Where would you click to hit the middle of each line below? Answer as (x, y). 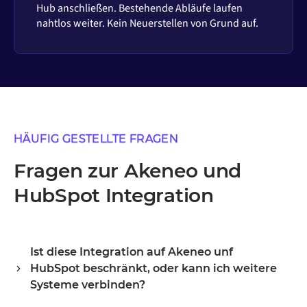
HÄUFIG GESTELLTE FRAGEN (96, 138)
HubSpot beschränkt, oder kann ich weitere (153, 268)
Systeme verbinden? (88, 284)
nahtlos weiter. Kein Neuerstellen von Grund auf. (148, 24)
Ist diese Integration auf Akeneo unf (132, 251)
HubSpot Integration (114, 195)
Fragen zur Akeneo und (128, 170)
